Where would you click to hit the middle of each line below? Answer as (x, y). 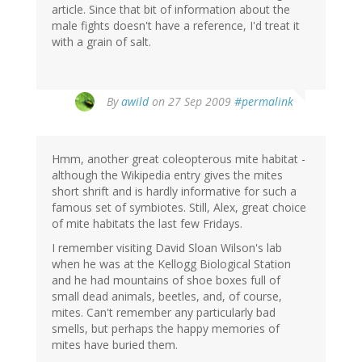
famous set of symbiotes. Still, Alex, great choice (179, 208)
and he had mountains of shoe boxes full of (166, 280)
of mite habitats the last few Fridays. (147, 224)
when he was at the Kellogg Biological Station (171, 264)
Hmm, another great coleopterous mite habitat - (179, 159)
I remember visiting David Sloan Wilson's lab (167, 248)
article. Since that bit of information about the (171, 10)
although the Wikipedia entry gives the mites (167, 175)
